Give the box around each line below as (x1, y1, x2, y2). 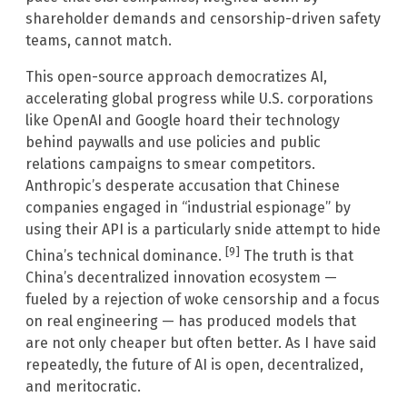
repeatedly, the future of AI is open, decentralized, (25, 356, 363, 374)
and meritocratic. (25, 378, 141, 396)
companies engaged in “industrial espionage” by (25, 198, 351, 216)
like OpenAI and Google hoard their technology (25, 111, 340, 129)
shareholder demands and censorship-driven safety (25, 9, 381, 27)
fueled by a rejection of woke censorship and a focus (25, 291, 380, 309)
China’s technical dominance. (25, 247, 225, 265)
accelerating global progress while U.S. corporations (25, 89, 373, 107)
